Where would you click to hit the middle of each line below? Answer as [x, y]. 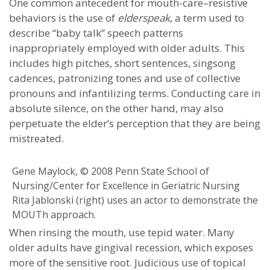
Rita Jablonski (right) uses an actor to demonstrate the [135, 200]
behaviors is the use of [63, 18]
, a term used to [207, 18]
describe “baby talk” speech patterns [96, 33]
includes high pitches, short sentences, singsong [122, 63]
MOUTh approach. [54, 215]
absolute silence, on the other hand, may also [116, 108]
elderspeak [144, 18]
